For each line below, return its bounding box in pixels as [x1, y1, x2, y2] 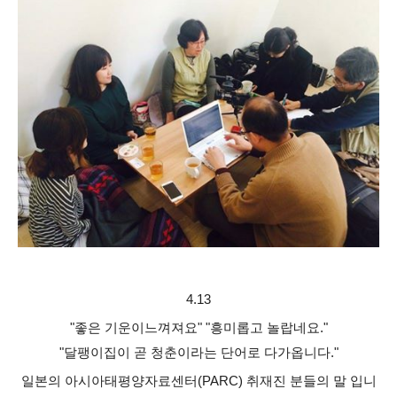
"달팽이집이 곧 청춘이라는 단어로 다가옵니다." [58, 345, 339, 360]
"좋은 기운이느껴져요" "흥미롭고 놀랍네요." [69, 320, 328, 335]
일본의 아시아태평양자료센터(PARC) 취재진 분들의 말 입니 [20, 373, 377, 388]
